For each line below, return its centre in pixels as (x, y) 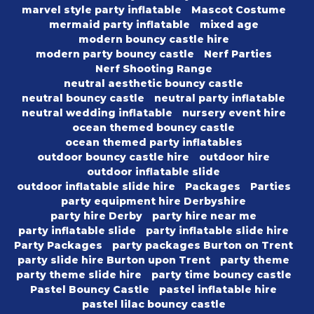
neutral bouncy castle (83, 98)
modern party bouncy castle (115, 54)
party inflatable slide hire (217, 231)
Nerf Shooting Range (153, 69)
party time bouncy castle (221, 275)
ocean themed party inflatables (153, 143)
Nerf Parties (238, 54)
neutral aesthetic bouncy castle (153, 84)
